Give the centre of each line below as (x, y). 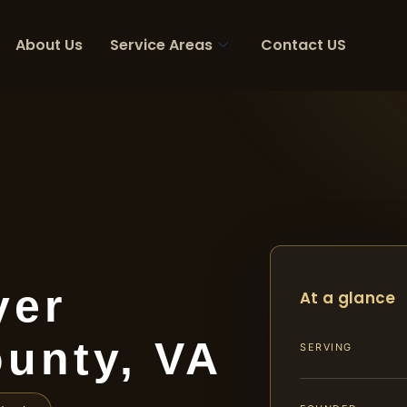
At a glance (348, 298)
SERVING (326, 347)
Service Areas (161, 45)
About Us (49, 45)
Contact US (303, 45)
